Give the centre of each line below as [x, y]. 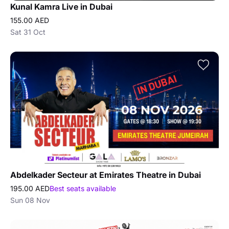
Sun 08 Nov [30, 200]
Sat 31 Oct [28, 32]
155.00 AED [30, 20]
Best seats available [83, 188]
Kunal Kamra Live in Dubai [61, 6]
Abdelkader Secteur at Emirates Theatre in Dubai [106, 175]
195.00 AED [30, 188]
